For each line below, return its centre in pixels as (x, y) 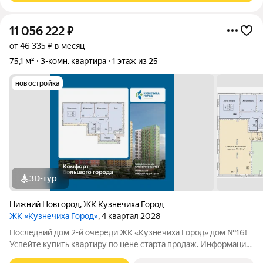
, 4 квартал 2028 (129, 216)
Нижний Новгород (45, 204)
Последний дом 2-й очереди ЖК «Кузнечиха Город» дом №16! (110, 232)
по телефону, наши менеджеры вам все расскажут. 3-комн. (122, 256)
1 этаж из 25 (135, 61)
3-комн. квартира (73, 61)
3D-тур (43, 178)
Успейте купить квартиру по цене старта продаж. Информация (130, 244)
